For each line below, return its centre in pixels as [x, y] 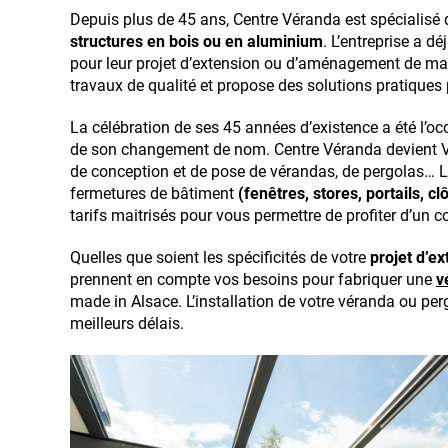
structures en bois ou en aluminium [196, 41]
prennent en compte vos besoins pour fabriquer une [253, 279]
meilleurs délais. [127, 323]
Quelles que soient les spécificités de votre [220, 257]
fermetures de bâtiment [154, 193]
